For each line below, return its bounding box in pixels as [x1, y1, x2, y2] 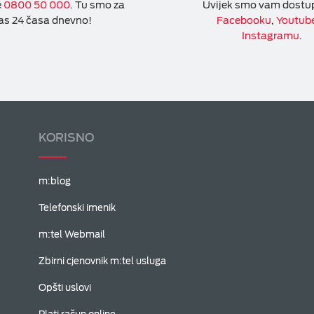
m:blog [39, 176, 71, 186]
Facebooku [216, 15, 271, 26]
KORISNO [39, 131, 95, 144]
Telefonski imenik [39, 203, 116, 213]
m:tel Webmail [39, 229, 106, 240]
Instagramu [242, 30, 300, 41]
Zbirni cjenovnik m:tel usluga [39, 256, 167, 266]
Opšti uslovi [39, 282, 92, 293]
